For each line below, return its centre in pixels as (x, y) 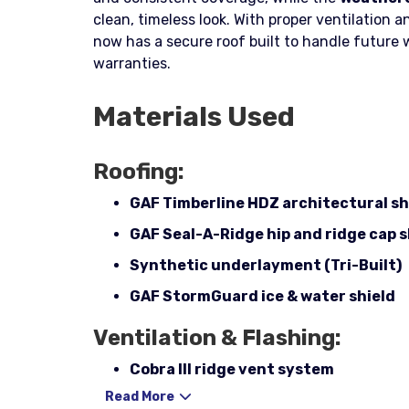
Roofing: (139, 172)
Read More (140, 397)
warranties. (132, 63)
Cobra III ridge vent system (232, 369)
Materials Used (194, 117)
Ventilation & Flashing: (217, 338)
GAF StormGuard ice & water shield (262, 296)
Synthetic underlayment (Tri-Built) (266, 265)
